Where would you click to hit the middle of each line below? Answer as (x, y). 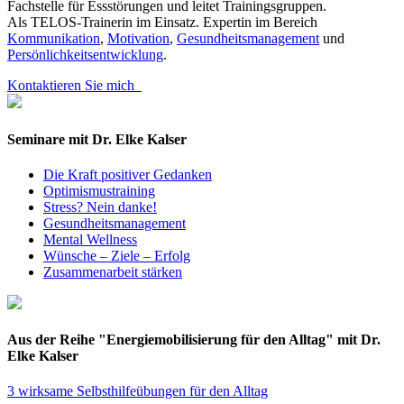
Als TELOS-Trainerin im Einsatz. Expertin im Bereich (162, 23)
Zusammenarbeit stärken (113, 271)
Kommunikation (54, 39)
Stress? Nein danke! (100, 207)
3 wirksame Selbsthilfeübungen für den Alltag (138, 391)
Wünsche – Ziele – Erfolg (117, 255)
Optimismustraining (99, 190)
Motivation (138, 39)
